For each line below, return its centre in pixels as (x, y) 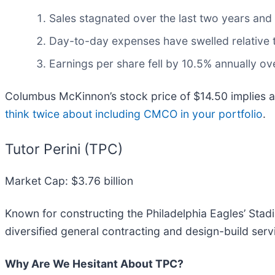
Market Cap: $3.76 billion (69, 180)
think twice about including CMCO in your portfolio (134, 114)
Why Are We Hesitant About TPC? (94, 263)
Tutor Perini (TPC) (64, 149)
